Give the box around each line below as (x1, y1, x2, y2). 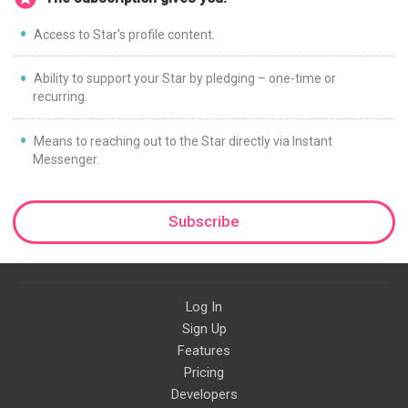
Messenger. (33, 152, 100, 167)
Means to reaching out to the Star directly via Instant (33, 134, 332, 148)
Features (178, 342, 230, 359)
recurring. (33, 89, 88, 105)
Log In (186, 298, 222, 315)
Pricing (184, 363, 224, 381)
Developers (170, 385, 238, 403)
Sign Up (181, 320, 227, 337)
